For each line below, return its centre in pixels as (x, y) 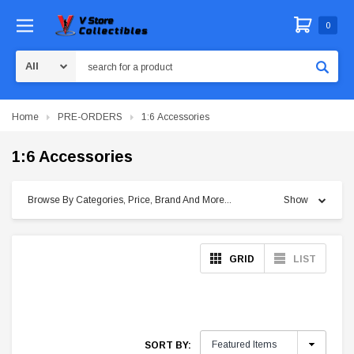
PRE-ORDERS (90, 117)
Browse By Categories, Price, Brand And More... (130, 200)
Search (91, 58)
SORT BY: (168, 345)
